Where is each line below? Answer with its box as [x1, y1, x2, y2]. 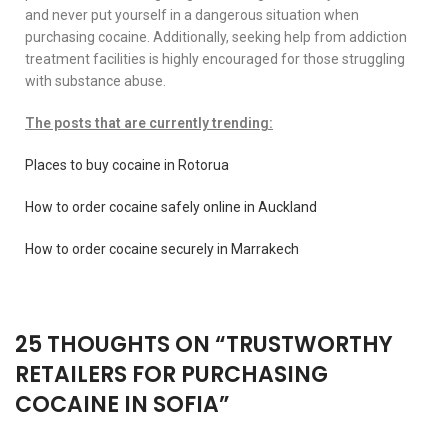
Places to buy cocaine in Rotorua [25, 157, 229, 174]
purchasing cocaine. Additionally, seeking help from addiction [25, 29, 407, 46]
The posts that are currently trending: [25, 115, 273, 132]
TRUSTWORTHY [226, 329, 393, 361]
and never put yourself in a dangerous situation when [25, 7, 359, 24]
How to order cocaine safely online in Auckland [25, 199, 317, 216]
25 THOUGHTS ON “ [15, 329, 226, 361]
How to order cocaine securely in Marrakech [25, 241, 299, 258]
